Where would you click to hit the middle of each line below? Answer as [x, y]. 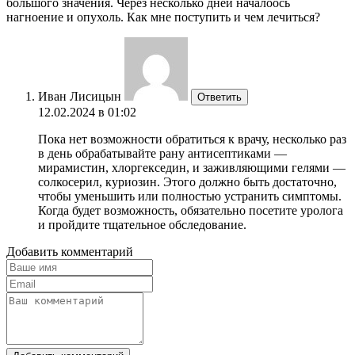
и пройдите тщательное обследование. [142, 224]
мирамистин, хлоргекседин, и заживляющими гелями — [192, 167]
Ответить [219, 97]
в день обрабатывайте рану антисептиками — [162, 153]
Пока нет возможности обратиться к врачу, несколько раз [192, 139]
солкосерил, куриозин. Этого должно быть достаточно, [187, 181]
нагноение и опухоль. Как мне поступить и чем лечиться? [163, 17]
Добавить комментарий [70, 251]
